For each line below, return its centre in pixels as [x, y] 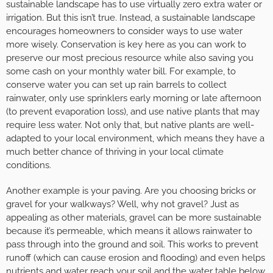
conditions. [29, 165]
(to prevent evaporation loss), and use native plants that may [133, 111]
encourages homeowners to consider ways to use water [124, 31]
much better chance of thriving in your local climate [115, 151]
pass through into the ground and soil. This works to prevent [132, 244]
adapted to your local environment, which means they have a [135, 138]
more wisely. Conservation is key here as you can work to [126, 44]
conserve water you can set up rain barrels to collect [116, 84]
